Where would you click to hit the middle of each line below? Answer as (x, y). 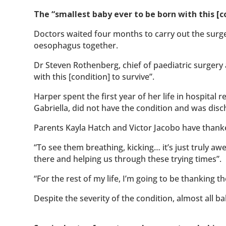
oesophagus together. (76, 46)
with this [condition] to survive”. (94, 77)
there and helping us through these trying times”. (128, 159)
